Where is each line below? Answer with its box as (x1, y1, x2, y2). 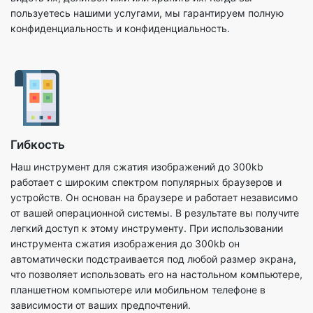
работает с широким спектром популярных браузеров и (10, 121, 282, 133)
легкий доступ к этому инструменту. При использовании (10, 167, 283, 180)
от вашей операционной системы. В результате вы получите (10, 152, 299, 164)
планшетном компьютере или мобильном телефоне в (10, 228, 265, 241)
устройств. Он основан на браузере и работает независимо (10, 136, 298, 149)
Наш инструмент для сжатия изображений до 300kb (10, 105, 263, 118)
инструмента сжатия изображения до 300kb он (10, 182, 240, 195)
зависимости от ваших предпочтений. (10, 244, 191, 256)
